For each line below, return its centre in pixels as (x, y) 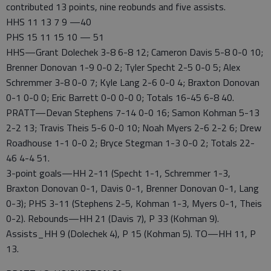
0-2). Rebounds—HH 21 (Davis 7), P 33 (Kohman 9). (113, 218)
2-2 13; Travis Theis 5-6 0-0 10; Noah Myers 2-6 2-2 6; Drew (134, 128)
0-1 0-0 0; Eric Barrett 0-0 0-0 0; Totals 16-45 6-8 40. (120, 97)
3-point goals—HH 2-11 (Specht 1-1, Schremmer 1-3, (118, 173)
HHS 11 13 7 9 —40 (49, 22)
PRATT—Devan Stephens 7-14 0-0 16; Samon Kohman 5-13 (133, 113)
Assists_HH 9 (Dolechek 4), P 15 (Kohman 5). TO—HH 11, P (131, 233)
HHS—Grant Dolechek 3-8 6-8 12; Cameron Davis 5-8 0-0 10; (135, 52)
